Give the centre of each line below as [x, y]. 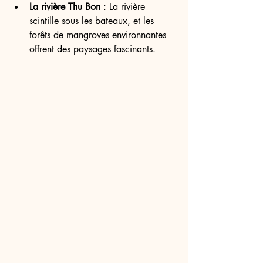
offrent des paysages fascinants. [92, 49]
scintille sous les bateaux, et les [93, 21]
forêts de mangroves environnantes [99, 35]
